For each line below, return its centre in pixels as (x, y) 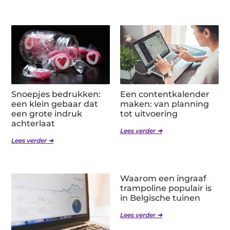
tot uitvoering (149, 114)
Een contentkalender (165, 94)
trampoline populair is (166, 188)
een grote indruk (47, 114)
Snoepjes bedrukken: (56, 94)
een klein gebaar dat (55, 104)
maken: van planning (165, 104)
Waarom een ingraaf (163, 179)
